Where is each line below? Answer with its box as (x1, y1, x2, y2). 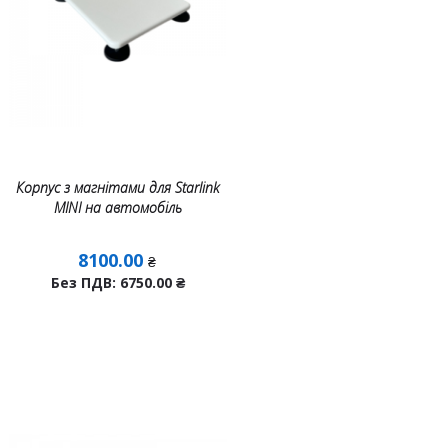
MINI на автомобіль (53, 198, 182, 217)
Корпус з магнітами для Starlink (16, 178, 220, 197)
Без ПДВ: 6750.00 (50, 273, 176, 292)
